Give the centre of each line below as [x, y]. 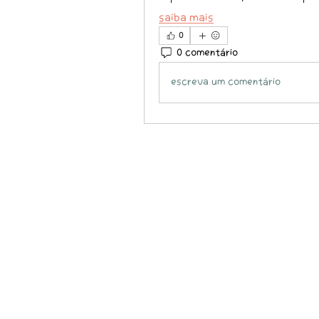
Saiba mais [186, 19]
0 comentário [207, 53]
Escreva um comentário [226, 82]
